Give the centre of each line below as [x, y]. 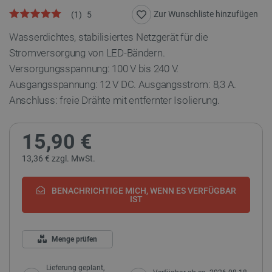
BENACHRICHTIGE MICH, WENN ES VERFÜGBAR [143, 191]
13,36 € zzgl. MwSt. [59, 158]
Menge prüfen [74, 239]
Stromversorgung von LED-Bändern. [87, 53]
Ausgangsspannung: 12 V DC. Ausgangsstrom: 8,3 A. [123, 84]
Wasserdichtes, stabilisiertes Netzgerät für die [109, 37]
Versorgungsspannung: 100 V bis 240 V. [94, 69]
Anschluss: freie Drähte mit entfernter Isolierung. [114, 100]
